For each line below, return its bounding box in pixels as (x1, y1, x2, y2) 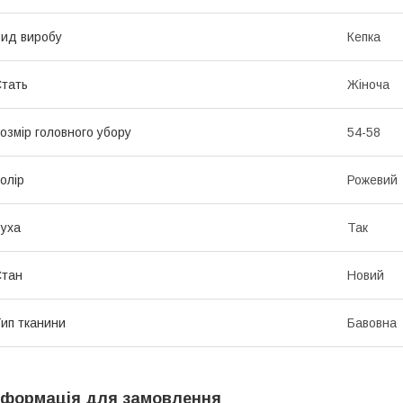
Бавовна (347, 315, 397, 330)
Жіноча (347, 76, 390, 92)
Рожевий (347, 172, 398, 187)
